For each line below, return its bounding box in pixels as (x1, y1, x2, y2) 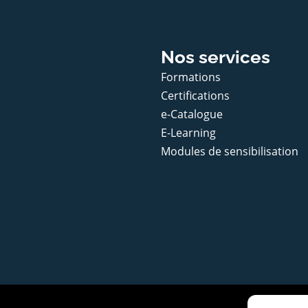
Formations (161, 69, 221, 85)
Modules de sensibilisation (161, 143, 298, 159)
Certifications (161, 87, 230, 103)
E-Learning (161, 124, 216, 140)
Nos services (161, 46, 270, 67)
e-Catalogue (161, 106, 223, 122)
